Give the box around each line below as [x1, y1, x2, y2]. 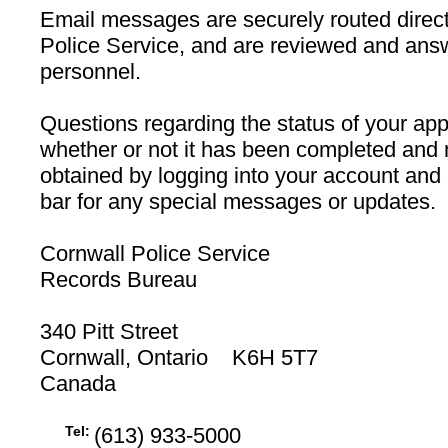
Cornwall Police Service [40, 241, 270, 266]
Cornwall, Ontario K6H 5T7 [40, 345, 318, 370]
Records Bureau [40, 267, 197, 292]
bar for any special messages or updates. [40, 189, 436, 214]
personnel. [40, 59, 141, 84]
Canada [40, 371, 116, 396]
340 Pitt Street [40, 319, 178, 344]
